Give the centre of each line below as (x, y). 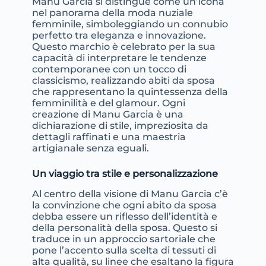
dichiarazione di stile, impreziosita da (120, 125)
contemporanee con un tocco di (109, 69)
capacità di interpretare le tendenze (119, 58)
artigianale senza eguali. (90, 148)
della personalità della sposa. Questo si (124, 227)
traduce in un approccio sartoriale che (123, 239)
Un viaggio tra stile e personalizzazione (125, 173)
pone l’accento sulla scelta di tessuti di (124, 250)
